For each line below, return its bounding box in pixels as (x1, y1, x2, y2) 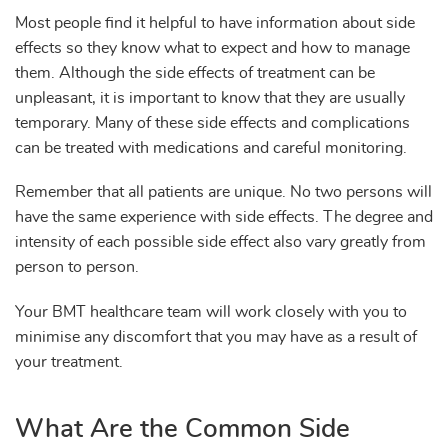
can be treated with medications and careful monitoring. (15, 140, 407, 157)
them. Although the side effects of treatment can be (15, 65, 375, 82)
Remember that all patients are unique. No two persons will (15, 184, 432, 201)
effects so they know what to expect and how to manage (15, 40, 410, 57)
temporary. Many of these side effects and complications (15, 115, 410, 132)
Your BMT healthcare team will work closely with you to (15, 303, 407, 320)
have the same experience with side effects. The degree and (15, 209, 433, 226)
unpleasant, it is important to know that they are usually (15, 90, 405, 107)
